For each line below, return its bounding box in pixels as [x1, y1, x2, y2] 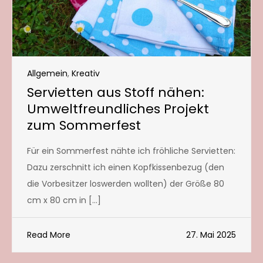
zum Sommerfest [27, 116, 141, 134]
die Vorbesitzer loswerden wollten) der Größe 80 [27, 177, 224, 190]
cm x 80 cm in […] [27, 194, 101, 206]
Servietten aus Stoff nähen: [27, 83, 204, 102]
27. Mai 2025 [186, 228, 236, 241]
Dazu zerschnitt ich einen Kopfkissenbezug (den [27, 161, 224, 173]
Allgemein [27, 67, 68, 79]
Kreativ [72, 67, 100, 79]
